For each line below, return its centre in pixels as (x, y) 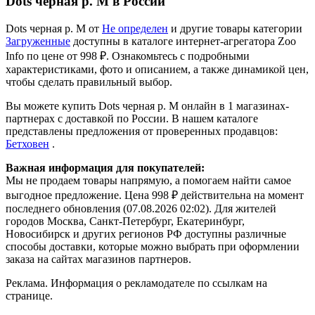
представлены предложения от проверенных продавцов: (142, 131)
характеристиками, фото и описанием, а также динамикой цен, (157, 70)
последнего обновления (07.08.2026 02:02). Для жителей (141, 209)
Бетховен (27, 144)
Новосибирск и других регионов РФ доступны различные (146, 234)
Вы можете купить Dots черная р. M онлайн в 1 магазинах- (147, 106)
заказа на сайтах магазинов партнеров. (98, 259)
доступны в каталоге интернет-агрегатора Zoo (183, 41)
